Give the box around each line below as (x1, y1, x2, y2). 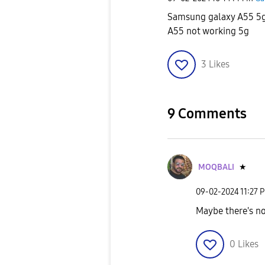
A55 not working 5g (167, 25, 249, 37)
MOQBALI (198, 161, 234, 172)
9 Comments (167, 105, 247, 122)
